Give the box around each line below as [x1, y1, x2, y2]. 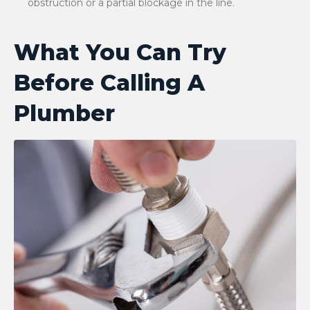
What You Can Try [14, 39, 226, 66]
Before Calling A [14, 69, 205, 96]
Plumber [14, 100, 115, 127]
